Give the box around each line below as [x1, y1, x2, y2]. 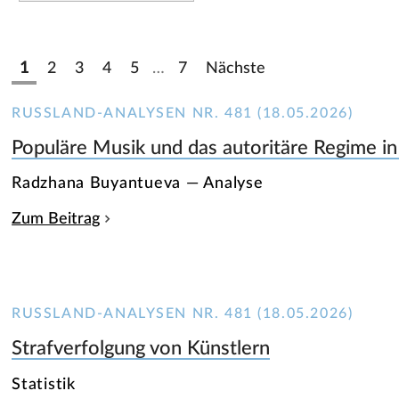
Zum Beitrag [12, 211, 101, 227]
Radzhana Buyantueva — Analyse [12, 175, 264, 192]
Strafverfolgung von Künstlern [12, 338, 271, 358]
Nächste [206, 60, 266, 76]
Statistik [12, 375, 76, 393]
